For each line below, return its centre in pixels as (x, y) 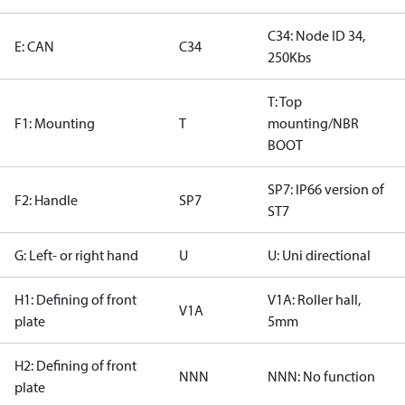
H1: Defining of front (75, 299)
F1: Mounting (55, 123)
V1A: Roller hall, (314, 299)
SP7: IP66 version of (326, 189)
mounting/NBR (313, 123)
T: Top (285, 101)
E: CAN (34, 46)
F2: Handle (46, 200)
